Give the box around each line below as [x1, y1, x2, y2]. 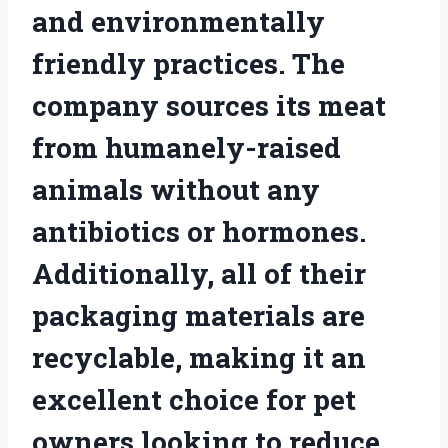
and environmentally [32, 2, 325, 40]
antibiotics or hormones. [32, 212, 366, 250]
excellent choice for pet [32, 380, 356, 418]
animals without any [32, 170, 320, 208]
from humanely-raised [32, 128, 341, 166]
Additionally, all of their [32, 254, 366, 292]
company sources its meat [32, 86, 386, 124]
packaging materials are [32, 296, 365, 334]
